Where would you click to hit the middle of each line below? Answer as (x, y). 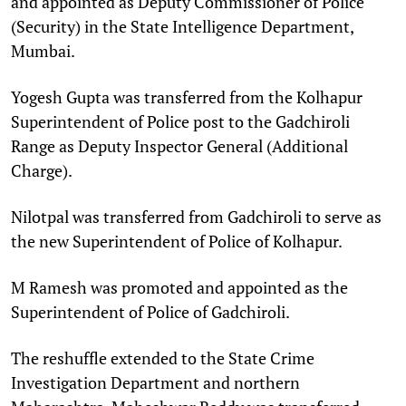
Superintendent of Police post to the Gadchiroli (180, 121)
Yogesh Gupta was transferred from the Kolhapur (187, 97)
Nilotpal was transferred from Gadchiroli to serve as (196, 216)
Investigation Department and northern (155, 382)
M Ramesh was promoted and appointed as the (179, 287)
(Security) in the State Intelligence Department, (182, 26)
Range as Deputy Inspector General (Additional (179, 145)
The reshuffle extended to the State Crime (163, 358)
